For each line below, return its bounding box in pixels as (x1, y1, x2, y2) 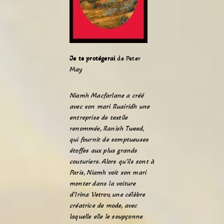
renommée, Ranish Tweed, (69, 124, 144, 132)
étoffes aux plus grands (69, 146, 137, 154)
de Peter (115, 54, 140, 62)
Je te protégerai (69, 54, 115, 62)
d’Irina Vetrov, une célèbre (69, 190, 145, 198)
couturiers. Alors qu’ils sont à (69, 157, 154, 165)
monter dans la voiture (69, 179, 136, 187)
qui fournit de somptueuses (69, 135, 149, 143)
